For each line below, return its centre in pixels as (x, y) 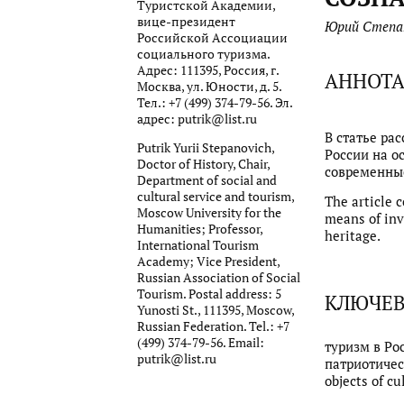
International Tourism (198, 245)
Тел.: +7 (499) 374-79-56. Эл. (215, 103)
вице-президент (186, 22)
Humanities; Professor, (200, 229)
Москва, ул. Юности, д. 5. (209, 87)
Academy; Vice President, (208, 261)
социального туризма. (203, 55)
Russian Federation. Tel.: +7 (213, 326)
